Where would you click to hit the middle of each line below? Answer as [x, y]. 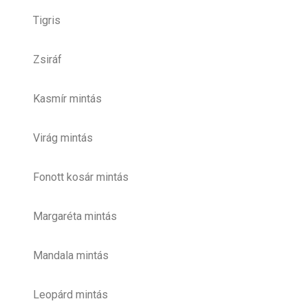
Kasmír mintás [67, 98]
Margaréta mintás [75, 216]
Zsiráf [47, 59]
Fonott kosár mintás [81, 177]
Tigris [47, 20]
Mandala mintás [71, 255]
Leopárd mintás [70, 294]
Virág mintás [63, 137]
